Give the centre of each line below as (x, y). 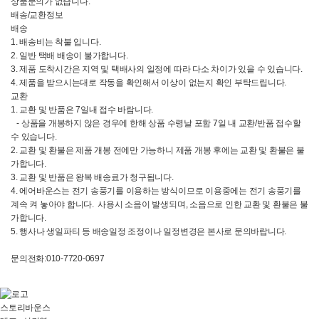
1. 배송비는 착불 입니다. (56, 42)
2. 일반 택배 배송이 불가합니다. (69, 56)
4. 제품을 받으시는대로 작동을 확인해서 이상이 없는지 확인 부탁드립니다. (149, 83)
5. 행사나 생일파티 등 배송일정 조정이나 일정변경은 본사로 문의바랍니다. (149, 231)
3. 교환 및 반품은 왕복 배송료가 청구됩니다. (92, 177)
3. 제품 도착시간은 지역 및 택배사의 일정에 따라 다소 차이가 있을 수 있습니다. (157, 69)
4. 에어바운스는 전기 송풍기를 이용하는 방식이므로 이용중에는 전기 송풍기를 (156, 191)
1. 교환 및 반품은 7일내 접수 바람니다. (82, 110)
